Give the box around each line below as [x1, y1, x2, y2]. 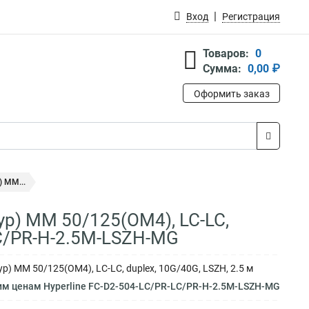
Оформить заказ [193, 88, 270, 99]
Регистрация [222, 11, 280, 22]
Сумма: [203, 62, 241, 75]
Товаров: [203, 47, 249, 60]
